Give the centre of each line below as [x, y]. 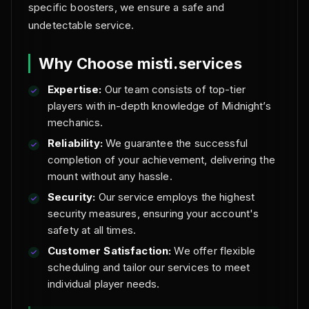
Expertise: [75, 89]
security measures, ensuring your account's [153, 213]
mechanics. [76, 122]
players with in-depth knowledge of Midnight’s [159, 106]
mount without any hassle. [110, 176]
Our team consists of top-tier [173, 89]
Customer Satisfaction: [110, 251]
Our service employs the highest [175, 197]
